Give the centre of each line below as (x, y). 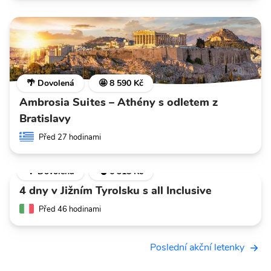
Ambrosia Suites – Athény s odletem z (119, 102)
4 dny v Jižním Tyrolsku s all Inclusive (116, 190)
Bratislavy (45, 118)
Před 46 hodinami (70, 209)
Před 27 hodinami (70, 137)
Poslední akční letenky (197, 248)
